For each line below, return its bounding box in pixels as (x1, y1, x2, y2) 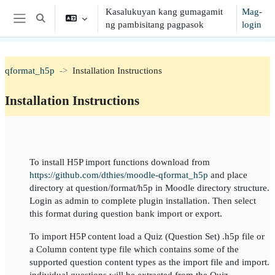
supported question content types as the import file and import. (29, 257, 269, 267)
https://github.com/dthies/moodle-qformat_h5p (29, 169, 208, 180)
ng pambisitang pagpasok (106, 20, 204, 29)
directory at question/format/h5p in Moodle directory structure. (29, 182, 269, 193)
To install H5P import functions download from (29, 157, 210, 167)
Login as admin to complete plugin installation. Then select (29, 195, 256, 206)
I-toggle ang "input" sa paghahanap (34, 18, 171, 29)
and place (208, 169, 247, 180)
